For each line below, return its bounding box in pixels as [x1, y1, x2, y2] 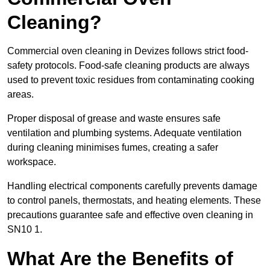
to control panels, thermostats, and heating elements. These [7, 195, 261, 206]
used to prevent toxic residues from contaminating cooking [7, 75, 254, 86]
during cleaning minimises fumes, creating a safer [7, 142, 218, 153]
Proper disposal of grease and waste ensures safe [7, 113, 221, 124]
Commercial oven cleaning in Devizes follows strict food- [7, 46, 248, 57]
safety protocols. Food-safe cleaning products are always [7, 60, 250, 71]
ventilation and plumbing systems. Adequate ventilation [7, 128, 242, 139]
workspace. [7, 157, 56, 168]
